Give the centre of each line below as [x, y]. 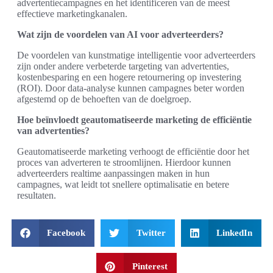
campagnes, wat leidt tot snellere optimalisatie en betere [123, 184]
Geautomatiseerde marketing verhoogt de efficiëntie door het [133, 151]
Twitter [151, 233]
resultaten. [37, 195]
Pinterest [150, 266]
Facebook [66, 233]
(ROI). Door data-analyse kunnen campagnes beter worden [131, 88]
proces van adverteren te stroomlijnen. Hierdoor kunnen [124, 162]
